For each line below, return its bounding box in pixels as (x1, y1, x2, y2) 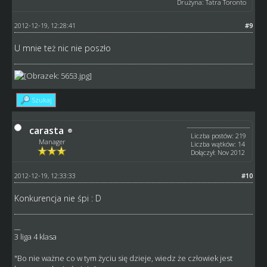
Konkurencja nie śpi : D (14, 193, 101, 204)
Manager (38, 137, 66, 147)
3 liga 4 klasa (14, 231, 57, 243)
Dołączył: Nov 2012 (191, 148, 246, 157)
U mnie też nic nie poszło (14, 42, 111, 54)
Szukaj (32, 95, 52, 105)
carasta (29, 124, 64, 138)
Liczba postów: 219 (191, 131, 247, 141)
